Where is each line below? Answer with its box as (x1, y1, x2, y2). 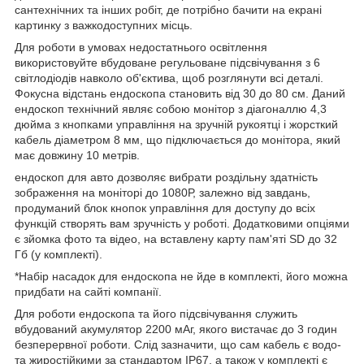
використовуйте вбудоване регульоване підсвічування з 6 (15, 55, 320, 69)
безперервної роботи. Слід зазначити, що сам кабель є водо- (15, 337, 341, 351)
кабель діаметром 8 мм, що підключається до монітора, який (15, 132, 340, 146)
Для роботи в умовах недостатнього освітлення (15, 40, 267, 54)
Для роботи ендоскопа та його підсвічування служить (15, 306, 297, 320)
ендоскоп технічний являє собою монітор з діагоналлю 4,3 (15, 102, 327, 115)
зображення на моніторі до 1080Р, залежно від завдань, (15, 185, 310, 199)
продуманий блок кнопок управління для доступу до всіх (15, 201, 315, 214)
